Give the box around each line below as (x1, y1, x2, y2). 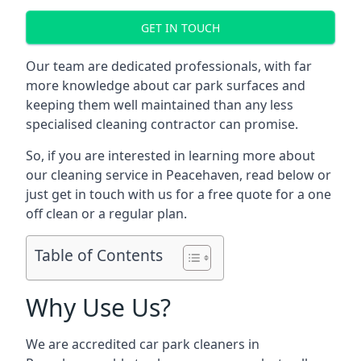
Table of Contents (35, 244, 163, 267)
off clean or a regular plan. (26, 205, 187, 222)
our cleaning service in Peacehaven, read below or (26, 166, 331, 184)
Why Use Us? (26, 291, 171, 324)
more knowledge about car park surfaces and (26, 77, 305, 94)
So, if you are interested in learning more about (26, 147, 315, 164)
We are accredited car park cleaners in (26, 335, 259, 353)
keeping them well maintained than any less (26, 96, 293, 114)
